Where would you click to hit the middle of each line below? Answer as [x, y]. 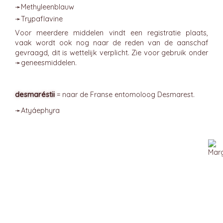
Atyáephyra [40, 111]
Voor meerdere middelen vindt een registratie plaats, [111, 33]
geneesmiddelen [48, 63]
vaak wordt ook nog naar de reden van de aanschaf [111, 43]
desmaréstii [35, 95]
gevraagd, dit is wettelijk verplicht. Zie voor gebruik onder [111, 53]
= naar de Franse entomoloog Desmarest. [125, 95]
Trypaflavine [42, 19]
